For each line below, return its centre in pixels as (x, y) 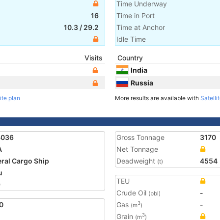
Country (130, 58)
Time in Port (136, 15)
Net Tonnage (137, 149)
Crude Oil (132, 193)
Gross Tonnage (140, 137)
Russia (142, 82)
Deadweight (137, 161)
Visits (94, 58)
